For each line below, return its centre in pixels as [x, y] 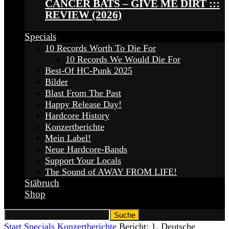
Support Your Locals [83, 161]
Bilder [56, 82]
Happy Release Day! [83, 105]
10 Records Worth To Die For [100, 48]
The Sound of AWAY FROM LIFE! [111, 172]
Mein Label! [68, 138]
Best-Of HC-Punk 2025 [89, 71]
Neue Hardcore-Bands [86, 150]
